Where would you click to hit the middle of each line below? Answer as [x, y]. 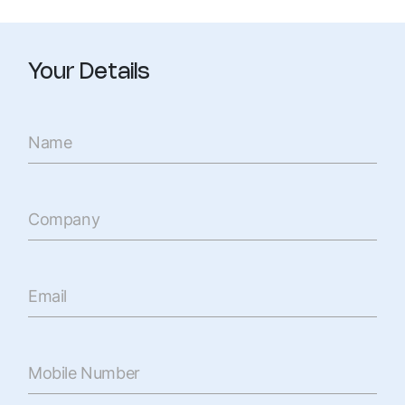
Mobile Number [84, 373]
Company [64, 219]
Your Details [89, 73]
